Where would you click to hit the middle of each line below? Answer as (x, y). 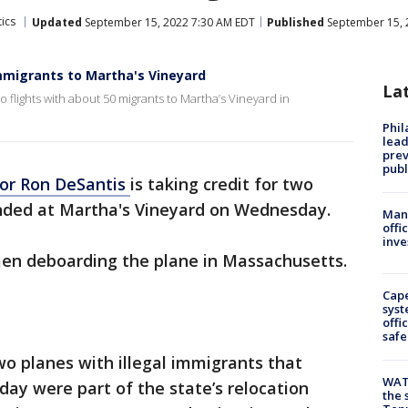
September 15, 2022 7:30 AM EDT (168, 22)
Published (296, 22)
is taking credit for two (222, 184)
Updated (57, 22)
